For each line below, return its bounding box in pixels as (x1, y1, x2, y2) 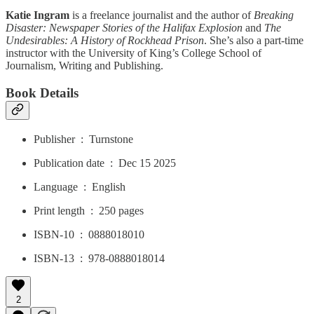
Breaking (254, 9, 294, 22)
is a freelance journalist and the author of (69, 9, 254, 22)
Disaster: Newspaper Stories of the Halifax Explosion (6, 22, 243, 34)
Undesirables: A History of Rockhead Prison (6, 34, 204, 47)
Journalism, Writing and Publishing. (6, 60, 163, 72)
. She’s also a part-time (204, 34, 303, 47)
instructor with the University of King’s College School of (6, 47, 261, 60)
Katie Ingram (6, 9, 69, 22)
